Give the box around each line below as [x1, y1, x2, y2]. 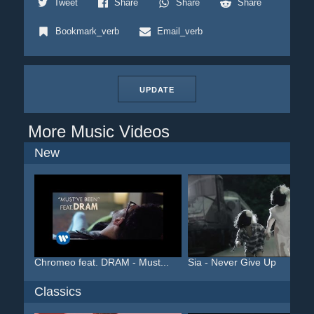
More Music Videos [27, 122, 170, 141]
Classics [34, 285, 81, 299]
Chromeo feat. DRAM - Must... [34, 257, 169, 268]
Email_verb [156, 26, 203, 36]
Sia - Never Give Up [187, 257, 276, 268]
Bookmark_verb [55, 26, 119, 36]
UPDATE [139, 86, 175, 94]
